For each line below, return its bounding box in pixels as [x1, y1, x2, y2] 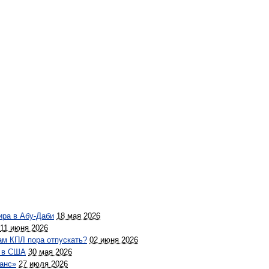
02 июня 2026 [89, 235, 138, 244]
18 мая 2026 [56, 211, 100, 220]
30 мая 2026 [28, 247, 72, 256]
